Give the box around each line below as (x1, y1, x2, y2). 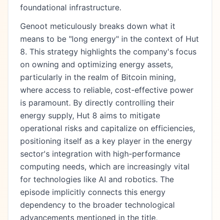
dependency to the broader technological (20, 200, 175, 210)
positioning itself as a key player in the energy (20, 136, 192, 146)
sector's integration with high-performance (20, 149, 180, 159)
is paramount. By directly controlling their (20, 98, 174, 108)
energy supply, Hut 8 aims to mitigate (20, 110, 160, 120)
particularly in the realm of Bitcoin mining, (20, 72, 176, 82)
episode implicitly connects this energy (20, 187, 165, 197)
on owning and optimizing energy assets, (20, 59, 173, 69)
